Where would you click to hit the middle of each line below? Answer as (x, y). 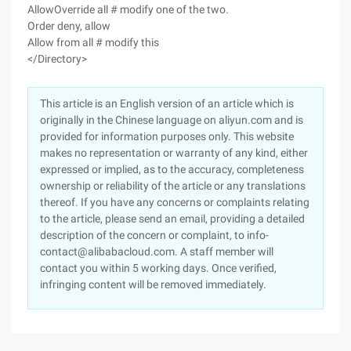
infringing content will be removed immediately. (153, 284)
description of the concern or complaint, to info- (154, 235)
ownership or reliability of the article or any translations (173, 186)
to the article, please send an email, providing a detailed (172, 219)
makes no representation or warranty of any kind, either (174, 153)
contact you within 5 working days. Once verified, (158, 268)
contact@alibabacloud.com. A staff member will (157, 251)
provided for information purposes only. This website (167, 136)
